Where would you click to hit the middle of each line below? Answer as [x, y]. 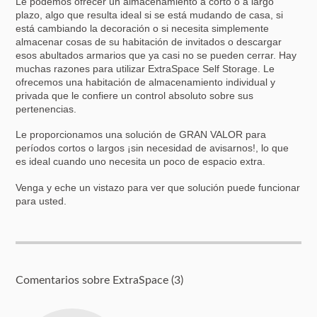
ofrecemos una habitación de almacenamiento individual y [146, 82]
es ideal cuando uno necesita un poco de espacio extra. [141, 162]
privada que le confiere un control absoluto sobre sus [135, 95]
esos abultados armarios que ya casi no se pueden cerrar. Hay [156, 55]
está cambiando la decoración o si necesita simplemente [143, 28]
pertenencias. [46, 109]
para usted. [41, 201]
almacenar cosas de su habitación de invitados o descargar [149, 41]
